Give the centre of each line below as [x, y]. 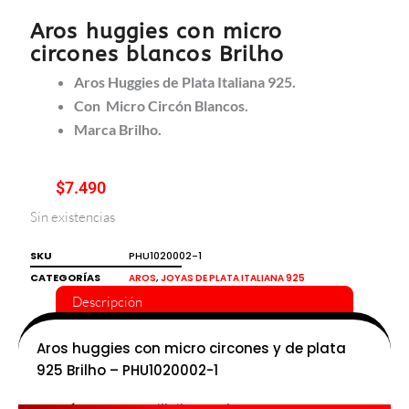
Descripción [107, 302]
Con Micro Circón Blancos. [161, 105]
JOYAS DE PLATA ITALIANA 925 [233, 278]
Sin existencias [73, 216]
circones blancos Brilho [157, 54]
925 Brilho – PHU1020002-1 [127, 370]
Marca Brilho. [118, 129]
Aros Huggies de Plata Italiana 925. [185, 81]
